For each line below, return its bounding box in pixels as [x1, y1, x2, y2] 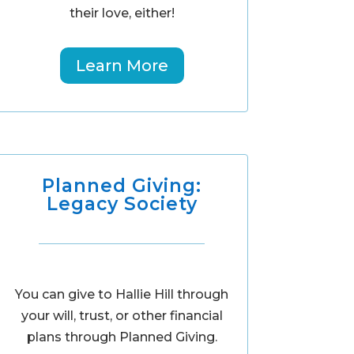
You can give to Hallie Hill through [15, 287, 229, 303]
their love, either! [69, 5, 175, 21]
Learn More [75, 55, 168, 75]
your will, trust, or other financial [21, 308, 223, 324]
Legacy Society [46, 193, 198, 216]
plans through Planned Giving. [26, 330, 217, 345]
